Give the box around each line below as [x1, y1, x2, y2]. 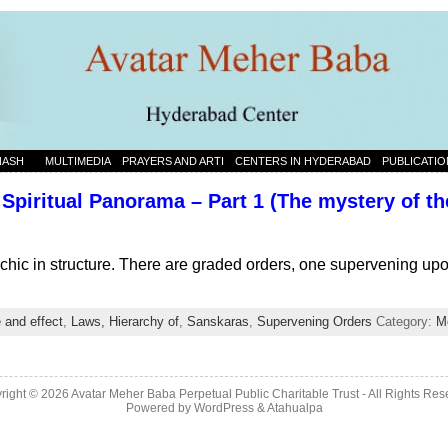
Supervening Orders [257, 314, 372, 329]
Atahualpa [266, 401, 323, 415]
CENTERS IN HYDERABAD [235, 155, 371, 167]
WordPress [193, 401, 254, 415]
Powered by [125, 401, 194, 415]
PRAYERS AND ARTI [122, 155, 224, 167]
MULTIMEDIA [45, 155, 111, 167]
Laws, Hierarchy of [71, 314, 179, 329]
